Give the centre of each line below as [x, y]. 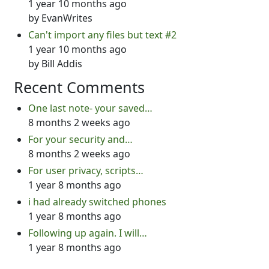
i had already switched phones [97, 202]
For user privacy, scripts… [86, 171]
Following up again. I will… [88, 233]
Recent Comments [79, 87]
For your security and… [80, 139]
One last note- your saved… [90, 108]
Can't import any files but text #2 [102, 35]
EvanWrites [67, 18]
